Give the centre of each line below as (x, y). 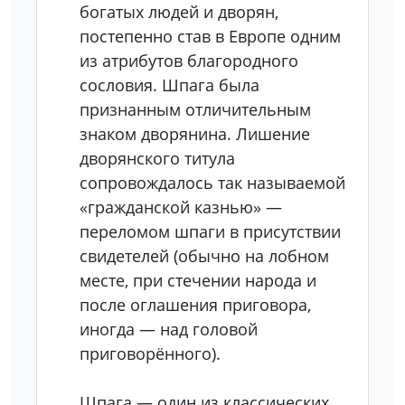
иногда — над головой (169, 329)
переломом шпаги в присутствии (210, 231)
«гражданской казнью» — (181, 207)
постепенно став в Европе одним (210, 36)
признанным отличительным (195, 109)
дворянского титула (157, 158)
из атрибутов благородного (189, 61)
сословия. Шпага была (170, 85)
